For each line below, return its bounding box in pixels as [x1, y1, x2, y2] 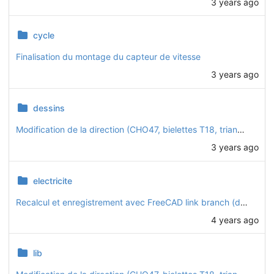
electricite [32, 175, 72, 186]
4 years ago [210, 214, 259, 225]
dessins [32, 103, 65, 113]
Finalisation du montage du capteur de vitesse [15, 51, 201, 62]
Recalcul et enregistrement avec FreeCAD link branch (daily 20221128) [240, 196, 248, 207]
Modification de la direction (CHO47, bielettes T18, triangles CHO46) [237, 124, 245, 135]
